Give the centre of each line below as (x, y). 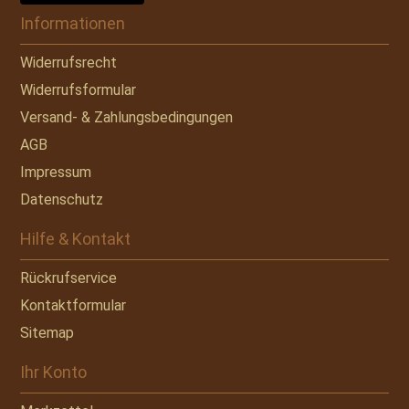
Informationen (73, 23)
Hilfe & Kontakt (76, 238)
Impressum (56, 172)
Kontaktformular (73, 305)
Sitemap (47, 332)
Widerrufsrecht (69, 62)
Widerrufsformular (79, 89)
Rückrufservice (69, 278)
